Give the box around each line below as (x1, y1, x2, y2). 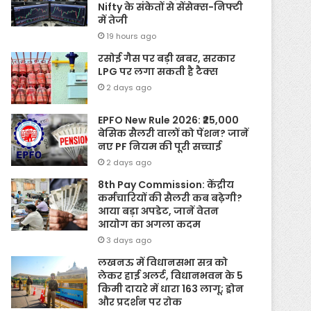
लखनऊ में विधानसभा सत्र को (98, 255, 228, 269)
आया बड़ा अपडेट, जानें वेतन (98, 203, 219, 218)
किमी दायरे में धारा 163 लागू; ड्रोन (98, 281, 244, 296)
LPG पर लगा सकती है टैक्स (98, 64, 219, 78)
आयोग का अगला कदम (98, 217, 201, 231)
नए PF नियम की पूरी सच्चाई (98, 139, 222, 153)
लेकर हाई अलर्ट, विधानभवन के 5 (98, 268, 244, 283)
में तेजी (98, 12, 128, 27)
